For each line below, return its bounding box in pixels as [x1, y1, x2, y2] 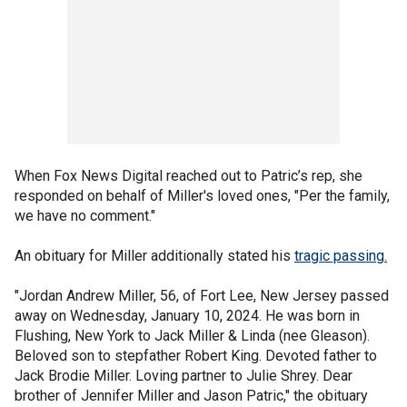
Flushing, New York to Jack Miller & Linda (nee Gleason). [15, 326, 370, 344]
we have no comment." [15, 206, 155, 224]
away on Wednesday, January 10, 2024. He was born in [15, 306, 360, 324]
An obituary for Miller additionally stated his [15, 246, 294, 264]
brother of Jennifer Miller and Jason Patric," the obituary [15, 386, 368, 404]
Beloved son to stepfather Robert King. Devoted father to [15, 346, 377, 364]
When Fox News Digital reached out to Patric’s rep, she [15, 166, 362, 184]
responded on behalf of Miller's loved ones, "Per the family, [15, 186, 390, 204]
